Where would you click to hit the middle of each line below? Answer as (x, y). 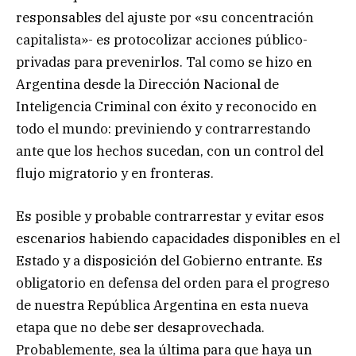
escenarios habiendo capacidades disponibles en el (178, 239)
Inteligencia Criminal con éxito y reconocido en (166, 107)
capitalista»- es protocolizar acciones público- (162, 40)
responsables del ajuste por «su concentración (165, 18)
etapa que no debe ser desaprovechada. (140, 328)
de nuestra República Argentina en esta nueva (162, 306)
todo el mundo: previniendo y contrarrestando (163, 129)
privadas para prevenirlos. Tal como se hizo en (164, 62)
